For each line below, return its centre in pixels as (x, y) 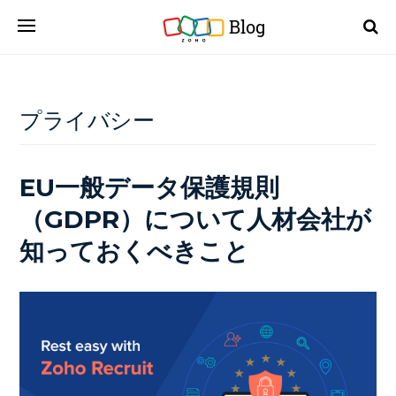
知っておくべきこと (135, 251)
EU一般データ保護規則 (150, 187)
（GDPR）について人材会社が (196, 219)
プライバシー (87, 120)
